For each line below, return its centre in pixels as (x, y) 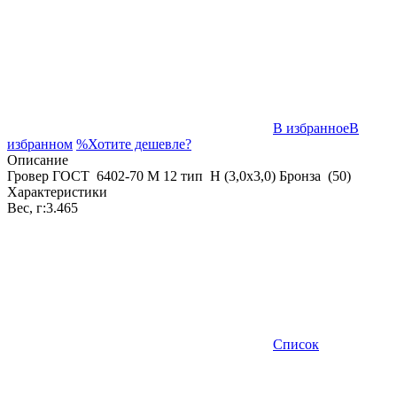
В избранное (311, 128)
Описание (38, 160)
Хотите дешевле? (140, 144)
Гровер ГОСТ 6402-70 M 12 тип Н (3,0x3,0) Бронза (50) (179, 176)
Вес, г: (27, 208)
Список (296, 345)
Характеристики (57, 192)
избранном (40, 144)
